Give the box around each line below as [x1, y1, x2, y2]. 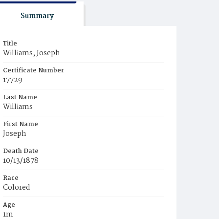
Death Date [3, 146, 39, 156]
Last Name [3, 92, 37, 103]
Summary [20, 10, 54, 22]
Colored [3, 182, 30, 194]
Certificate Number [3, 66, 64, 76]
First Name [3, 119, 38, 130]
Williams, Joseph [3, 47, 60, 59]
